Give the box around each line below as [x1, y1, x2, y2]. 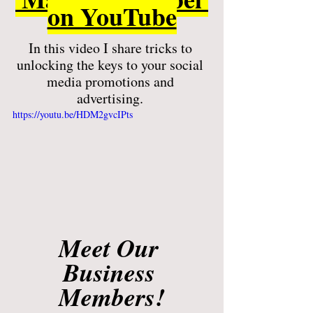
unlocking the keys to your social [17, 54, 207, 74]
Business [62, 254, 161, 290]
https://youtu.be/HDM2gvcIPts [13, 107, 133, 121]
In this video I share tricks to [28, 38, 196, 57]
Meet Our [59, 229, 165, 265]
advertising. [77, 88, 147, 108]
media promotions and [46, 71, 177, 91]
